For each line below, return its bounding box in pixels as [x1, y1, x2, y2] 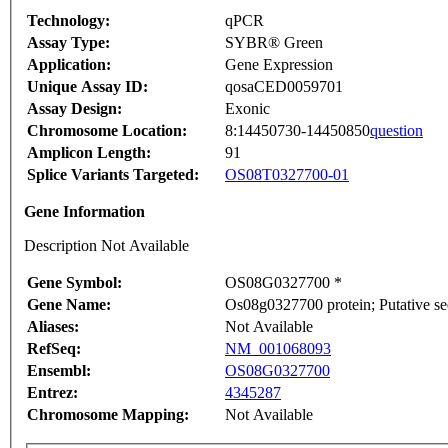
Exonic [225, 100, 270, 118]
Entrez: [27, 384, 78, 402]
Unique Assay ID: [27, 78, 148, 96]
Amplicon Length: [27, 144, 151, 162]
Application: [27, 56, 111, 74]
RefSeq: [27, 340, 81, 358]
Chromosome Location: [27, 122, 187, 140]
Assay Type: [27, 34, 110, 52]
